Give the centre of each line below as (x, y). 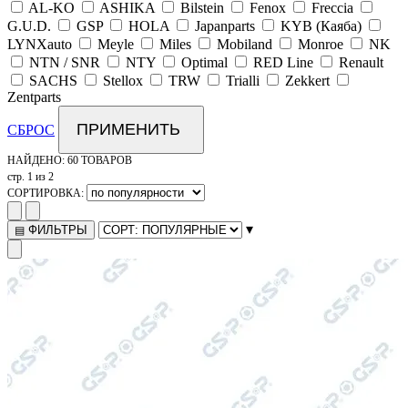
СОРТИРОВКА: (47, 194)
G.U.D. (29, 26)
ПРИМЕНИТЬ (128, 130)
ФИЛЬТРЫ (56, 230)
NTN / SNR (65, 63)
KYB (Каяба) (321, 26)
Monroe (321, 45)
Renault (361, 63)
